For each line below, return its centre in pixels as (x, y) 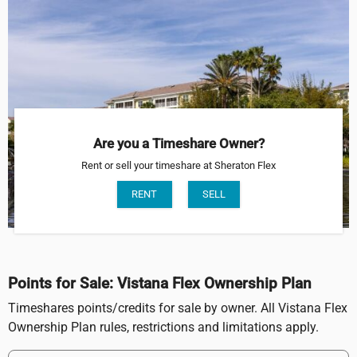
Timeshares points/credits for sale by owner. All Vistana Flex (178, 308)
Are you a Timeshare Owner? (178, 143)
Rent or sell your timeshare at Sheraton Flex (178, 165)
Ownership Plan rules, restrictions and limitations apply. (163, 327)
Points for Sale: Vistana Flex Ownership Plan (160, 283)
